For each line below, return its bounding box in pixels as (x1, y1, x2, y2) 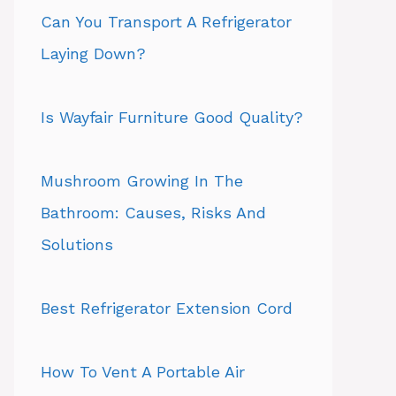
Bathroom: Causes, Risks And (41, 203, 266, 222)
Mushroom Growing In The (41, 171, 243, 190)
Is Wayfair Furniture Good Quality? (41, 108, 303, 126)
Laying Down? (41, 44, 146, 63)
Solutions (41, 235, 113, 254)
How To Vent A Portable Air (41, 362, 245, 381)
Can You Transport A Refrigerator (41, 12, 292, 31)
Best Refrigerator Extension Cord (41, 299, 293, 317)
